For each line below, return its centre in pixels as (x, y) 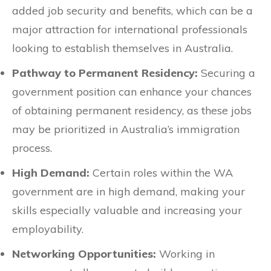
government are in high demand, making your (129, 191)
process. (32, 148)
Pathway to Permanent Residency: (105, 73)
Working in (185, 253)
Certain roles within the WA (161, 172)
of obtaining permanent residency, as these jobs (132, 110)
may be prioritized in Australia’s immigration (126, 129)
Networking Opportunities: (84, 253)
